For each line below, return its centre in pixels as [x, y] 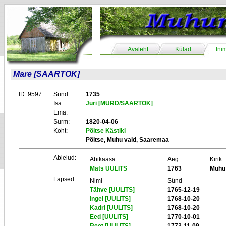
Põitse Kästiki [106, 131]
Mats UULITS [108, 168]
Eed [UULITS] [109, 217]
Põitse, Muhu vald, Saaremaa [127, 140]
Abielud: [65, 158]
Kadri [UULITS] [111, 208]
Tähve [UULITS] [112, 190]
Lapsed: [65, 179]
